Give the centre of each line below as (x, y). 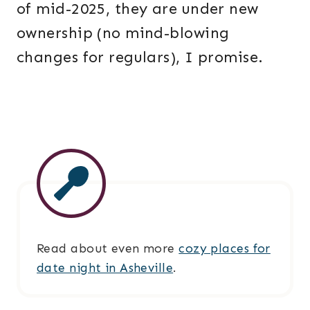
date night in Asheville (105, 268)
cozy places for (225, 249)
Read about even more (108, 249)
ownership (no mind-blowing (123, 33)
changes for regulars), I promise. (140, 57)
